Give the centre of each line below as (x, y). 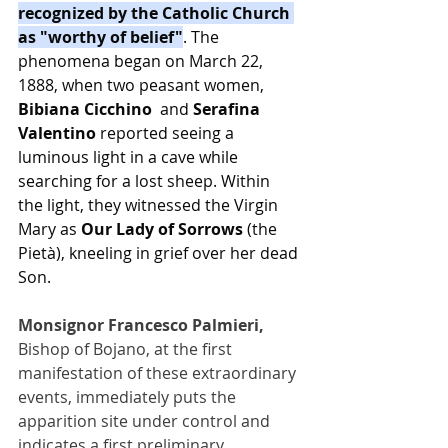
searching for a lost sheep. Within (146, 180)
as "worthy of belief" (100, 36)
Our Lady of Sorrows (162, 228)
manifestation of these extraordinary (159, 372)
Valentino (57, 132)
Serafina (228, 108)
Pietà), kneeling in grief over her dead (160, 252)
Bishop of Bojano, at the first (127, 348)
